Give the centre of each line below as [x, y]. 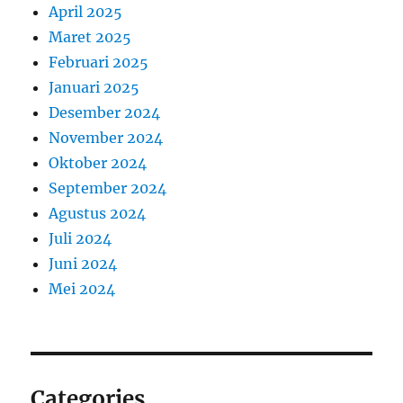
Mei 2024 [82, 289]
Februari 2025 [99, 63]
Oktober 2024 [98, 163]
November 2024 [106, 138]
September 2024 [108, 188]
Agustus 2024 [98, 214]
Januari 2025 [94, 88]
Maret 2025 [90, 37]
